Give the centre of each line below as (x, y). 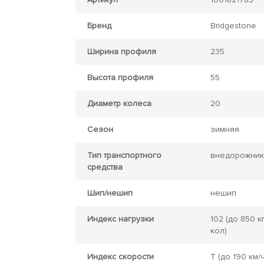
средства (105, 167)
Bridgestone (233, 26)
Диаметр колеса (119, 103)
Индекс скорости (120, 257)
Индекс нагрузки (120, 219)
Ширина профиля (121, 52)
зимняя (225, 129)
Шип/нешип (110, 193)
